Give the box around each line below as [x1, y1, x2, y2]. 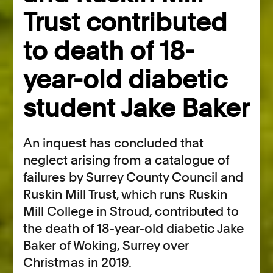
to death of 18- [23, 35, 195, 66]
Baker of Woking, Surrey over [23, 238, 190, 253]
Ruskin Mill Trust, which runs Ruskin [23, 186, 228, 202]
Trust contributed [23, 7, 228, 38]
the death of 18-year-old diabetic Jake [23, 221, 244, 236]
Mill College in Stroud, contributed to [23, 204, 239, 219]
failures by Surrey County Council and [23, 169, 244, 185]
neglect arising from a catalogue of [23, 152, 230, 168]
